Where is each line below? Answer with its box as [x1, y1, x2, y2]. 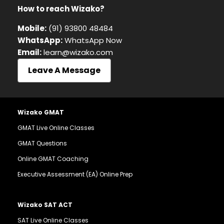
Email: [17, 46, 41, 57]
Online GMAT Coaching [17, 154, 88, 163]
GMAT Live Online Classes [17, 123, 94, 132]
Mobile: [17, 22, 46, 33]
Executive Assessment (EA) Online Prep [17, 169, 132, 178]
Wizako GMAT [17, 107, 64, 116]
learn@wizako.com [43, 46, 113, 57]
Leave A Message [28, 64, 100, 76]
